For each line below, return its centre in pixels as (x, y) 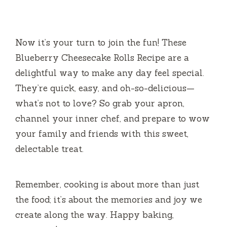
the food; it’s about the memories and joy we (109, 200)
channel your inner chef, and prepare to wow (112, 119)
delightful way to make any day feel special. (110, 73)
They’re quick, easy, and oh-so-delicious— (105, 88)
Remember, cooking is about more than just (107, 185)
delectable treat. (49, 149)
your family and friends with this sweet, (102, 134)
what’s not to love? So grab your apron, (100, 104)
